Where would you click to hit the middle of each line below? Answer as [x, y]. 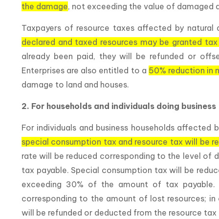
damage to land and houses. [75, 85]
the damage [45, 7]
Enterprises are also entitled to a [85, 71]
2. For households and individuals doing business [119, 106]
